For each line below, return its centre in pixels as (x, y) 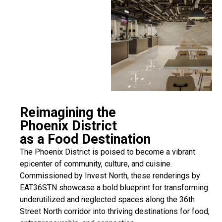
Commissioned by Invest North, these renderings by (110, 175)
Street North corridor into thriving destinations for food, (115, 211)
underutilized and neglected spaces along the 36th (107, 199)
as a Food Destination (85, 139)
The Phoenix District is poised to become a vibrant (108, 152)
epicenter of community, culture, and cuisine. (96, 164)
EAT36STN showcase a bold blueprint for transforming (114, 187)
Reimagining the (68, 112)
